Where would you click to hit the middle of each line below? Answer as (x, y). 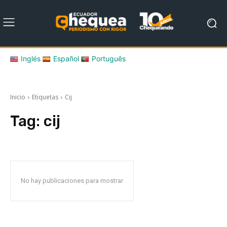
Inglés (31, 58)
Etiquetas (45, 97)
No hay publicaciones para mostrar (72, 180)
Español (66, 58)
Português (109, 58)
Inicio (18, 97)
